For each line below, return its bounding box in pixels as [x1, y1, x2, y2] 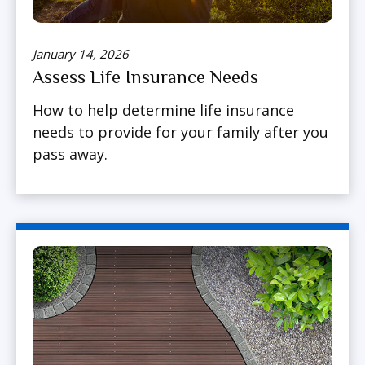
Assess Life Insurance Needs [33, 67, 258, 88]
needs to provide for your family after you [33, 122, 328, 143]
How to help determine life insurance [33, 100, 294, 121]
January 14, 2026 [33, 46, 129, 63]
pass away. [33, 144, 108, 165]
